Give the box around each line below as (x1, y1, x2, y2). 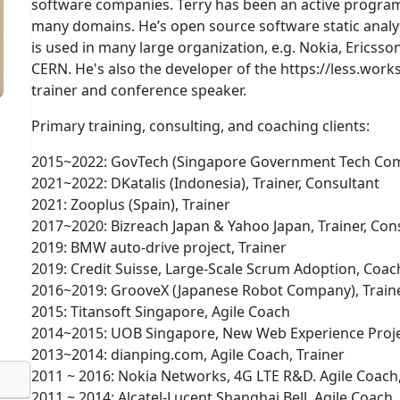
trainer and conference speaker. (31, 80, 246, 100)
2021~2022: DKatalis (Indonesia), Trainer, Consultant (31, 173, 379, 193)
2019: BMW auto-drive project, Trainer (31, 237, 287, 257)
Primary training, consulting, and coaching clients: (31, 116, 370, 136)
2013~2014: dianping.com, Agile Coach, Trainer (31, 345, 345, 364)
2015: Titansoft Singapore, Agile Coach (31, 302, 290, 321)
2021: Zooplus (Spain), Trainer (31, 195, 230, 214)
